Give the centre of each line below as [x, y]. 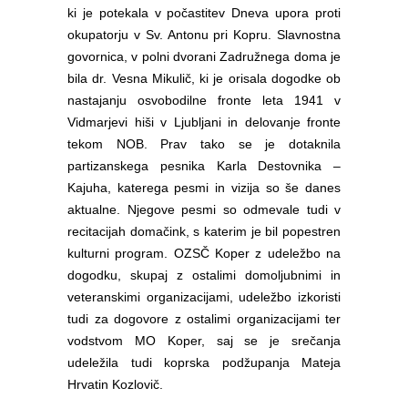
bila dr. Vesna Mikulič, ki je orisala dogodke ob [204, 78]
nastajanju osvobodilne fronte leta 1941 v [204, 100]
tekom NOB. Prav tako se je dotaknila [204, 144]
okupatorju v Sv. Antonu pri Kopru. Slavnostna [204, 35]
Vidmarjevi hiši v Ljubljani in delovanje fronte [204, 122]
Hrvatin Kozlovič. [115, 384]
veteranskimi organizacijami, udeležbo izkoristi [204, 297]
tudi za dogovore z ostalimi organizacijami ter [204, 319]
